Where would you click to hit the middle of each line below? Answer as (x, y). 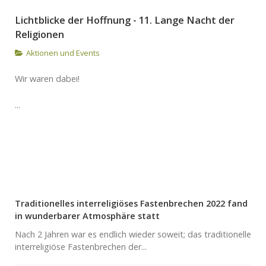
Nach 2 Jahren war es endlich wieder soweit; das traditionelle (133, 234)
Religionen (39, 34)
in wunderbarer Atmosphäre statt (87, 216)
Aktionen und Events (63, 53)
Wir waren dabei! (47, 78)
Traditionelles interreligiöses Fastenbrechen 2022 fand (131, 203)
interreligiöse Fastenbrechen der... (81, 246)
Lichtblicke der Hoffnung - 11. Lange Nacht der (125, 20)
